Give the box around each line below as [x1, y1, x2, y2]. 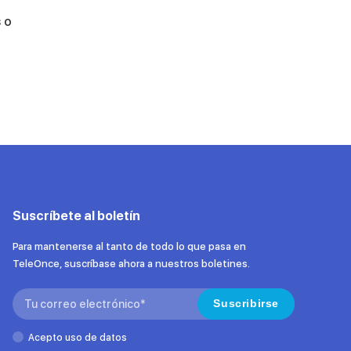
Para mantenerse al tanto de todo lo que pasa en [13, 240, 246, 252]
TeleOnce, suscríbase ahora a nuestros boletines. [13, 257, 250, 270]
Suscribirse [213, 297, 279, 309]
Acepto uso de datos [28, 331, 127, 343]
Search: [12, 288, 56, 304]
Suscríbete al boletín [13, 208, 140, 223]
